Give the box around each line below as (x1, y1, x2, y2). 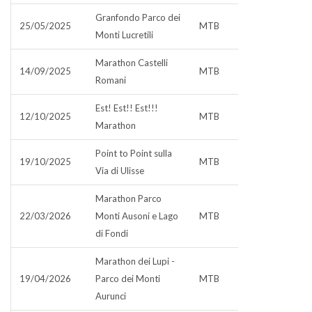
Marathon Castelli (95, 57, 168, 68)
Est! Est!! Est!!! (95, 102, 158, 114)
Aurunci (95, 290, 126, 302)
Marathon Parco (95, 193, 162, 204)
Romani (95, 75, 126, 86)
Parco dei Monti (95, 273, 160, 284)
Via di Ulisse (95, 165, 144, 176)
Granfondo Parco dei (95, 12, 180, 23)
